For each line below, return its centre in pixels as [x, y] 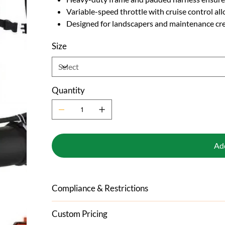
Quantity [69, 90]
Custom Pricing [80, 213]
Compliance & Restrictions [100, 188]
